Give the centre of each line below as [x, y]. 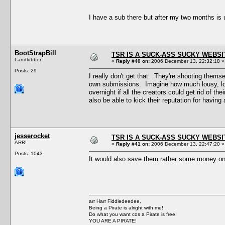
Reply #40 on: [133, 61]
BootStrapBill [35, 53]
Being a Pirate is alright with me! [126, 207]
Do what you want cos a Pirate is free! [133, 214]
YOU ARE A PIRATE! [113, 220]
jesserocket [32, 136]
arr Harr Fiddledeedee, [115, 201]
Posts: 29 [26, 70]
